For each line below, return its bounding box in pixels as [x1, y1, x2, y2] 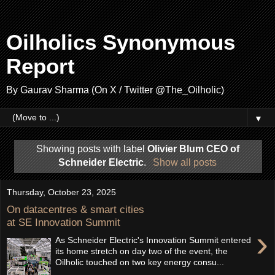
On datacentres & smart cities [7, 203, 144, 216]
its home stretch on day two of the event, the [55, 246, 228, 256]
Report [6, 55, 75, 78]
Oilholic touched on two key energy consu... [55, 257, 225, 267]
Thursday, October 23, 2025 [7, 187, 116, 197]
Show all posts [152, 157, 217, 168]
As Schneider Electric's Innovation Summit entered [55, 234, 252, 245]
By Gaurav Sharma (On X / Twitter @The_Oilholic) [6, 85, 224, 95]
